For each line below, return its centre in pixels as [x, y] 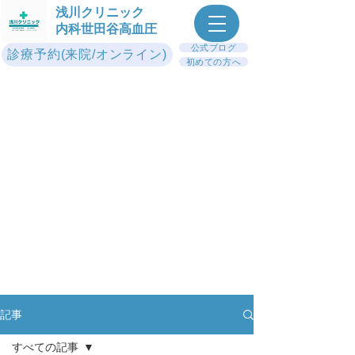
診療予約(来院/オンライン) [87, 54]
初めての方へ [214, 61]
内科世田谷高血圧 [106, 29]
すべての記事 [45, 347]
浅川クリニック [100, 12]
